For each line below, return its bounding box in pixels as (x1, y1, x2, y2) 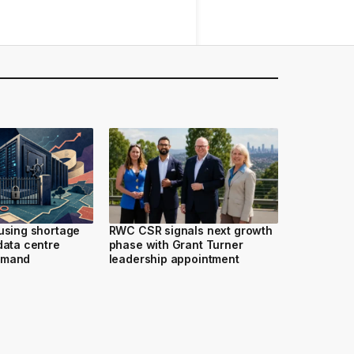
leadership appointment (108, 251, 239, 265)
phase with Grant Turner (108, 237, 243, 251)
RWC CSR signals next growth (108, 223, 273, 237)
